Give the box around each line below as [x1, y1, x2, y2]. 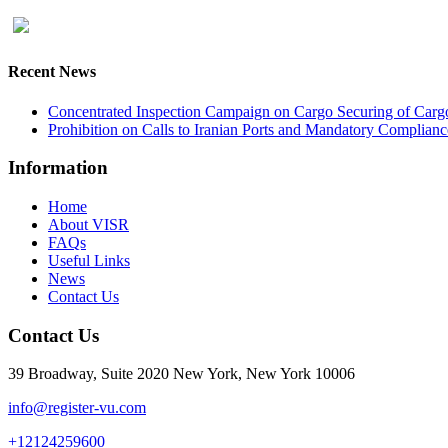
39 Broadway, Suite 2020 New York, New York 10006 [8, 365, 355, 383]
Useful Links [48, 252, 130, 269]
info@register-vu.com [8, 399, 146, 417]
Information [8, 157, 108, 179]
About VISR [48, 216, 129, 233]
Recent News [8, 63, 96, 81]
